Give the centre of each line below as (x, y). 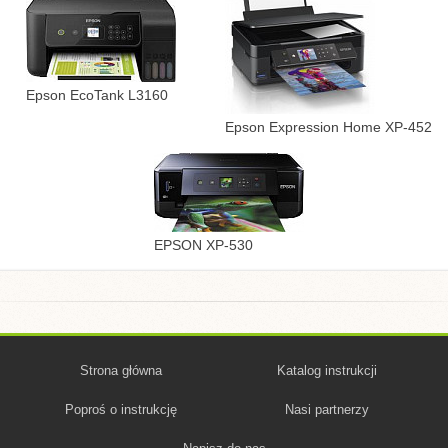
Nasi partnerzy (326, 409)
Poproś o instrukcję (121, 409)
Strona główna (121, 370)
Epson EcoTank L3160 (96, 94)
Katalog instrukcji (326, 370)
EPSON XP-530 (203, 245)
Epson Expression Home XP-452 (329, 127)
